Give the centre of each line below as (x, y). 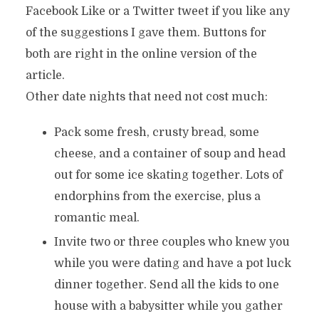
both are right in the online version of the (141, 54)
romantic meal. (96, 218)
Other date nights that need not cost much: (146, 97)
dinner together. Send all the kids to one (166, 285)
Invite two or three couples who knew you (172, 242)
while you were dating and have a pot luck (172, 263)
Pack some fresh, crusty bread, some (156, 132)
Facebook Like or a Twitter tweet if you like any (157, 11)
